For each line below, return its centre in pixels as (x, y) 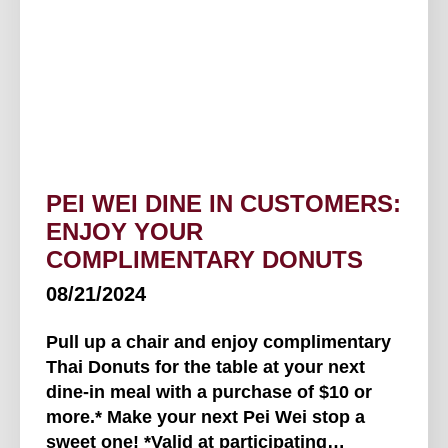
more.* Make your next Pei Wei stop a (205, 417)
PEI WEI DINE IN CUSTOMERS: (223, 204)
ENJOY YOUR (124, 232)
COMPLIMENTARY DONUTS (204, 260)
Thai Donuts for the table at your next (205, 367)
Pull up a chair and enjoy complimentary (218, 342)
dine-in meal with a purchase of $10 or (209, 392)
